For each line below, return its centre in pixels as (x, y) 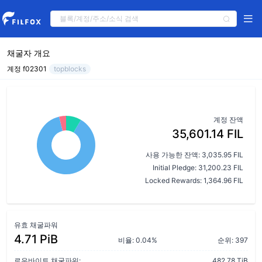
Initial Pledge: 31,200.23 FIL (198, 168)
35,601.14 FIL (208, 134)
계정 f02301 (27, 69)
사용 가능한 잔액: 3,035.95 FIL (194, 155)
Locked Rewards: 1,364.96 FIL (194, 180)
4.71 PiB (36, 239)
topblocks (70, 69)
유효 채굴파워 (36, 225)
